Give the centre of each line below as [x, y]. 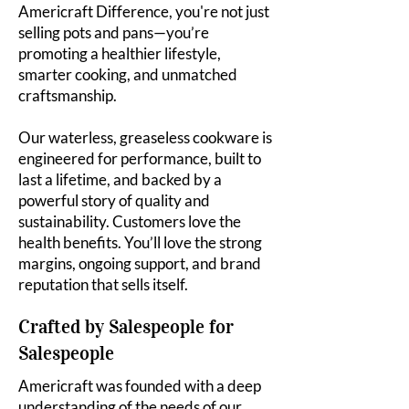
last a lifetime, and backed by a [120, 179]
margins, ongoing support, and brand [140, 263]
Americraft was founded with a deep [140, 386]
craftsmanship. [68, 95]
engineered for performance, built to [140, 158]
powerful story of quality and [114, 200]
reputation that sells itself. [103, 284]
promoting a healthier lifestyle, [120, 53]
